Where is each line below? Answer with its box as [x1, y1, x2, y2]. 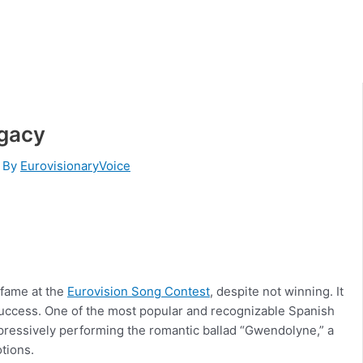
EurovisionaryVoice [20, 157, 130, 173]
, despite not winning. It [210, 283, 344, 299]
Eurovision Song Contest [67, 283, 210, 299]
